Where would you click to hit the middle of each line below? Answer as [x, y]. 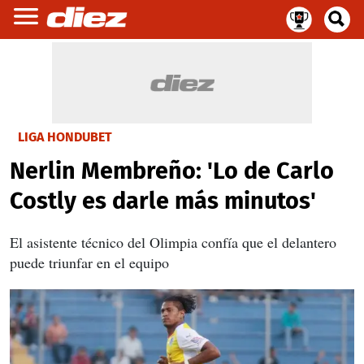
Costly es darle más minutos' [163, 201]
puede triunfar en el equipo [89, 262]
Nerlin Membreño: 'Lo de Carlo [172, 171]
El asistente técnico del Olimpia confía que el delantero [173, 242]
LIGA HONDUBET [65, 137]
